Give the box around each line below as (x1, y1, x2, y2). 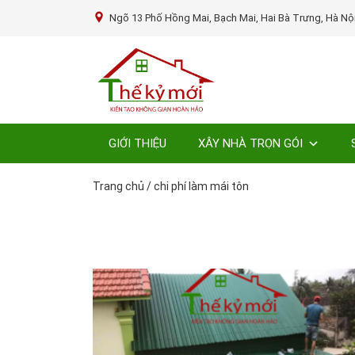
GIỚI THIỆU (109, 136, 166, 151)
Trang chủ (93, 179, 144, 193)
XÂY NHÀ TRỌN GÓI (198, 136, 303, 151)
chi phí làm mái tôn (154, 179, 249, 193)
